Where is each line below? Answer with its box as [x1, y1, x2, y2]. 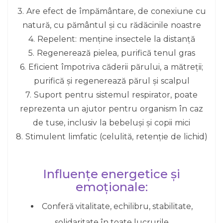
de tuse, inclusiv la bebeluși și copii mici [33, 118, 190, 127]
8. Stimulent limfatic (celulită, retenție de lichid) [15, 132, 208, 141]
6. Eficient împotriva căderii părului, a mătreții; [20, 62, 203, 72]
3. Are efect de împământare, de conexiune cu [17, 6, 206, 16]
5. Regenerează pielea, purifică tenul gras [28, 48, 195, 58]
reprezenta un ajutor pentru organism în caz [20, 104, 203, 113]
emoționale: [75, 180, 148, 194]
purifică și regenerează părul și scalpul [33, 76, 190, 86]
